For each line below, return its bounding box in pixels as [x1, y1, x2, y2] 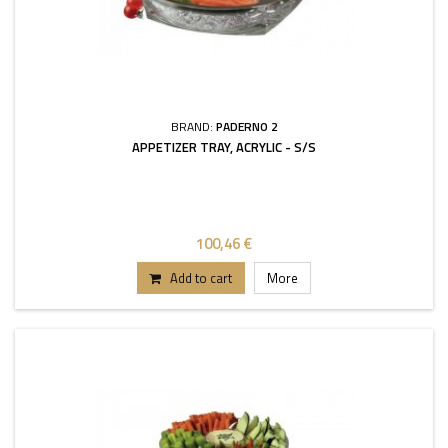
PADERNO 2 [215, 117, 278, 136]
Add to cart [170, 268, 232, 288]
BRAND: [170, 117, 216, 136]
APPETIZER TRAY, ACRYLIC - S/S [132, 137, 316, 157]
